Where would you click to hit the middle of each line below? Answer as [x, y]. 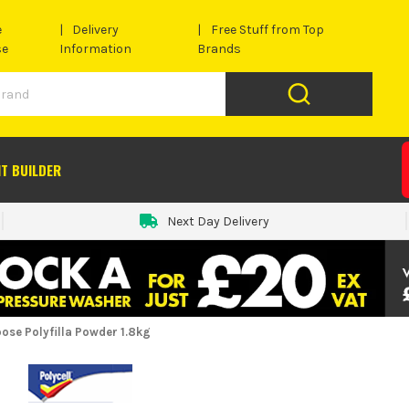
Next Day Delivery [218, 221]
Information [95, 49]
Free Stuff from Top [267, 30]
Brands [220, 49]
